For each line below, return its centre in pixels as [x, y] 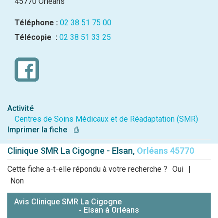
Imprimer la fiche [39, 130]
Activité [20, 108]
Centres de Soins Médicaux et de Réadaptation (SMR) [106, 119]
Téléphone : [36, 23]
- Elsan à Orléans [109, 210]
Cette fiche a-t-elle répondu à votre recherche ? [88, 169]
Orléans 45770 [165, 151]
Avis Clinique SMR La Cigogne [68, 202]
